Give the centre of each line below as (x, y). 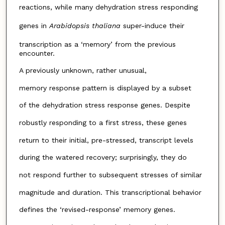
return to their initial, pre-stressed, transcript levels (106, 140)
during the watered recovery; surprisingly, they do (103, 157)
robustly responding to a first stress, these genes (103, 123)
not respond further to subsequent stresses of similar (110, 175)
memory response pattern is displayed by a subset (105, 88)
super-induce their (152, 25)
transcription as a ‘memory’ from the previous (97, 44)
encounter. (37, 53)
